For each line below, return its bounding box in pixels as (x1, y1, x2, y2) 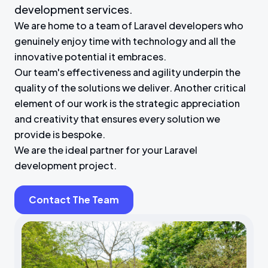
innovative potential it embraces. (14, 50, 166, 63)
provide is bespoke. (14, 128, 105, 141)
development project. (14, 159, 117, 172)
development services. (14, 2, 133, 16)
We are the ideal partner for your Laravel (14, 144, 197, 156)
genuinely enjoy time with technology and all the (14, 35, 236, 47)
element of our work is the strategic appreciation (14, 97, 240, 109)
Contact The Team (29, 193, 119, 206)
